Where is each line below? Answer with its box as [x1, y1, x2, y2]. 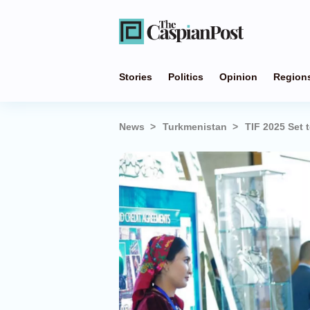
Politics [168, 71, 203, 82]
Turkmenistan [163, 121, 227, 132]
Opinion [219, 71, 257, 82]
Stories [119, 71, 152, 82]
